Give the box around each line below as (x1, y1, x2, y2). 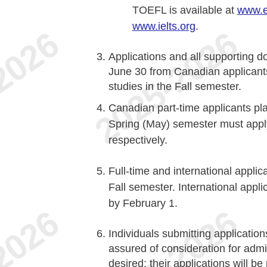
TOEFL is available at (132, 4, 237, 16)
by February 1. (108, 197, 178, 209)
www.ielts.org (132, 20, 195, 32)
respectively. (108, 133, 167, 146)
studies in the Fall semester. (108, 80, 241, 92)
